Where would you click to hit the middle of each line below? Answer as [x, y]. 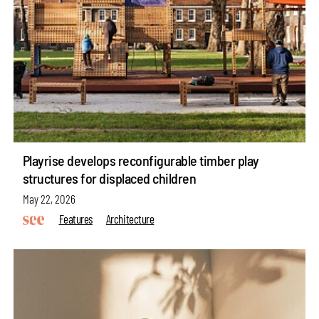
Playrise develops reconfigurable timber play [141, 161]
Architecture [130, 218]
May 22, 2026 [49, 198]
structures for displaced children [109, 178]
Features [75, 218]
